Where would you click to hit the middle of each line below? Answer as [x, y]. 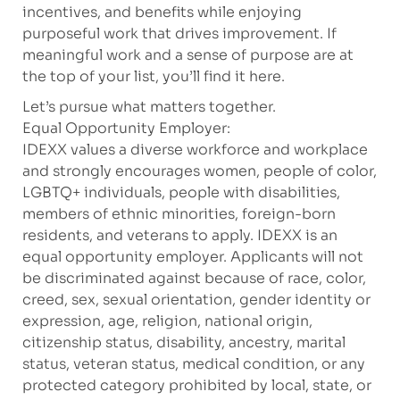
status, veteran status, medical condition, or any [193, 364]
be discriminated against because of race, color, [194, 279]
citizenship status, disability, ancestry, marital [183, 343]
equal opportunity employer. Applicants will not [192, 257]
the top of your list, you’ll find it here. [153, 77]
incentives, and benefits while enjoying [162, 12]
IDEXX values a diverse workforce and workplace [195, 150]
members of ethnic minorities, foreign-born [179, 214]
